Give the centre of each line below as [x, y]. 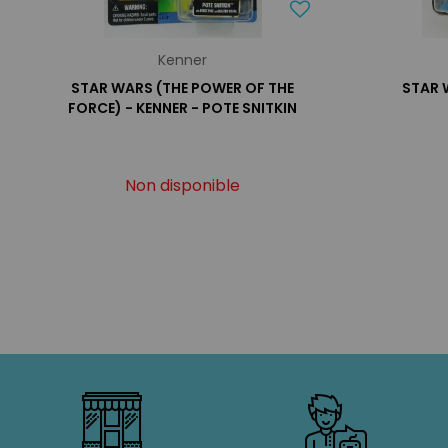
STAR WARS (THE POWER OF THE [183, 88]
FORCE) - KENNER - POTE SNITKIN [183, 108]
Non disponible [183, 185]
